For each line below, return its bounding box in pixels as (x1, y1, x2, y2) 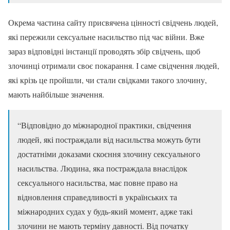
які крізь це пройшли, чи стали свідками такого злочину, (8, 74, 207, 85)
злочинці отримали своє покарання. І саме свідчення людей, (8, 60, 219, 71)
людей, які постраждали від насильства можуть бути (17, 133, 201, 145)
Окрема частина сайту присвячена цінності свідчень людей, (8, 16, 218, 28)
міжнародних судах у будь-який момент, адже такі (17, 205, 193, 217)
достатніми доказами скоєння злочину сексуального (17, 148, 200, 159)
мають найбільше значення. (8, 88, 104, 100)
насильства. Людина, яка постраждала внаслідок (17, 162, 187, 174)
